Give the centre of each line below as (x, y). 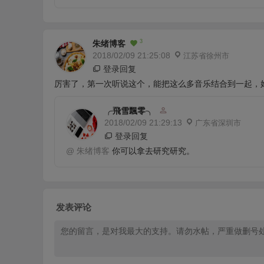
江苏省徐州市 (206, 55)
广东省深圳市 (218, 123)
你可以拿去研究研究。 (152, 151)
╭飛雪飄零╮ (129, 110)
